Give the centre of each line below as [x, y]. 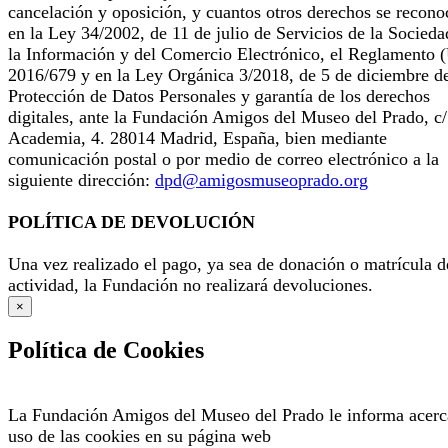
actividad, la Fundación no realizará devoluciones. [190, 284]
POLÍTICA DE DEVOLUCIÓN [131, 221]
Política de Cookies [106, 349]
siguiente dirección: [81, 179]
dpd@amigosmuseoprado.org [261, 179]
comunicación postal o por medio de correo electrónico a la [223, 158]
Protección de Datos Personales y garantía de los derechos [219, 95]
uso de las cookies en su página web [139, 435]
